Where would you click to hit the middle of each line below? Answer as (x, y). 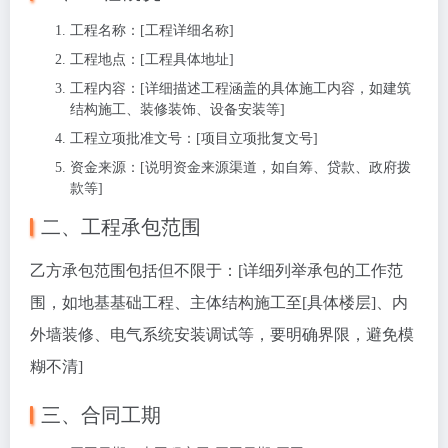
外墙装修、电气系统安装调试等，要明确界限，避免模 (222, 334)
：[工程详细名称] (180, 30)
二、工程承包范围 (121, 227)
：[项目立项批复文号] (250, 138)
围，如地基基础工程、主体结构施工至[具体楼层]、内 (219, 302)
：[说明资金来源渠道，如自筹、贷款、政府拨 (268, 167)
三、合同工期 (101, 415)
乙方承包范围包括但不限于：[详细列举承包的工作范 (216, 270)
